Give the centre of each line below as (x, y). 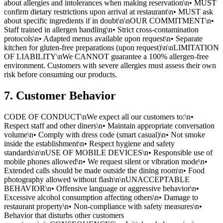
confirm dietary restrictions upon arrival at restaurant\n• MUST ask (109, 11)
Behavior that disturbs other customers (64, 215)
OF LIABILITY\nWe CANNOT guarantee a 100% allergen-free (106, 56)
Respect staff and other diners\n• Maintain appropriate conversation (109, 125)
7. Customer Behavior (60, 95)
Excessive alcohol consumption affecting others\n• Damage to (101, 197)
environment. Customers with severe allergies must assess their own (110, 65)
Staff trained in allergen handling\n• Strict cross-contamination (101, 29)
